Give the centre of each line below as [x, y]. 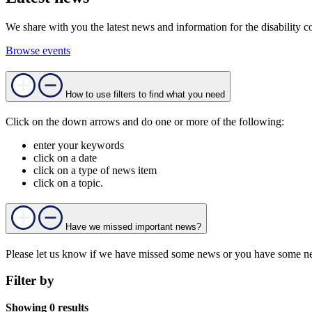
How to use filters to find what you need [145, 94]
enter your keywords [79, 145]
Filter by [30, 281]
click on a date [65, 157]
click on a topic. [68, 182]
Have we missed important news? [133, 226]
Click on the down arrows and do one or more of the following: [145, 121]
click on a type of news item [95, 170]
